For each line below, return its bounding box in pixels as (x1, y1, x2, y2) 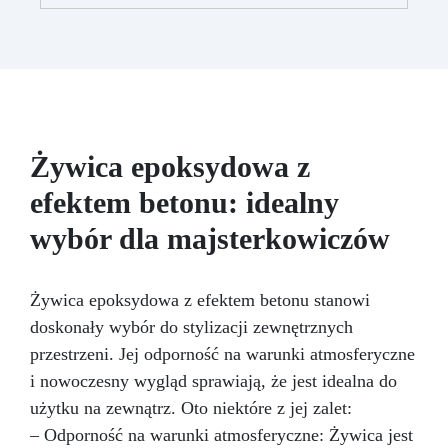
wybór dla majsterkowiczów (30, 222, 390, 256)
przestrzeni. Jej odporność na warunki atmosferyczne (30, 344, 415, 365)
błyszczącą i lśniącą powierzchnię (103, 36, 345, 56)
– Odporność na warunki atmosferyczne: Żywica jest (30, 425, 413, 446)
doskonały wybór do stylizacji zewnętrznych (30, 317, 353, 338)
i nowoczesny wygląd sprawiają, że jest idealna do (30, 371, 397, 392)
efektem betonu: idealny (30, 186, 339, 220)
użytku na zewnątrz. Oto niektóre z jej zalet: (30, 398, 352, 419)
